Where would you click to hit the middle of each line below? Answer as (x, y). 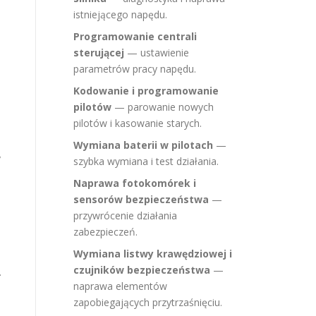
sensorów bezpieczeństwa (141, 199)
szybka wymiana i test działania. (146, 161)
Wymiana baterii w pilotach (143, 145)
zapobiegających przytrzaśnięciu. (148, 302)
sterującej (99, 53)
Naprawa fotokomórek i (135, 183)
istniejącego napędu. (120, 14)
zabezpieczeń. (105, 232)
